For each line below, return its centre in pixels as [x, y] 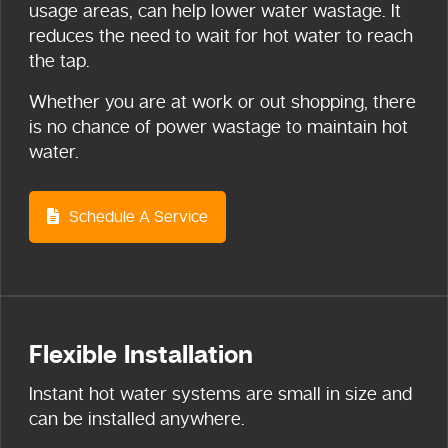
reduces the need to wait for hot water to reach [221, 35]
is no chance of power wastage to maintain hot [218, 126]
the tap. [59, 60]
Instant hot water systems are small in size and [220, 393]
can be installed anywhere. [137, 418]
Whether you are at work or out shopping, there [222, 101]
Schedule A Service [136, 216]
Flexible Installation [141, 355]
